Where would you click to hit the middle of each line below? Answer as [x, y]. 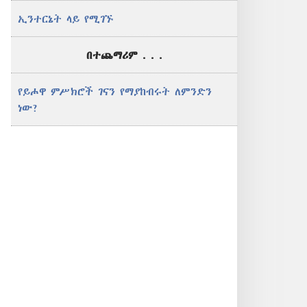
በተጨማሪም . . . [124, 55]
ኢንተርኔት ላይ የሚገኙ [65, 19]
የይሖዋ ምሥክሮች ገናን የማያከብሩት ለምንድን [115, 91]
